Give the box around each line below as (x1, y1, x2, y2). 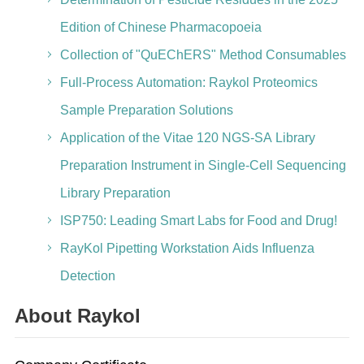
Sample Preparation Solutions (59, 103, 233, 117)
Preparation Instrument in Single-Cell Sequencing (59, 158, 346, 172)
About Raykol (14, 305, 141, 327)
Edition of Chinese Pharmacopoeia (59, 20, 262, 34)
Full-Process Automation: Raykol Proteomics (59, 76, 318, 89)
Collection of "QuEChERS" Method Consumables (59, 48, 346, 62)
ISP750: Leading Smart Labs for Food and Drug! (59, 214, 337, 227)
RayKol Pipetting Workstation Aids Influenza (59, 241, 314, 255)
